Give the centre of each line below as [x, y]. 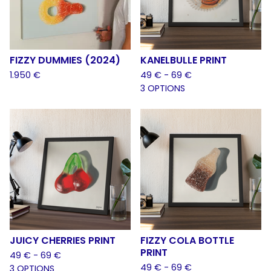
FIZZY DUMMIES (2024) [65, 60]
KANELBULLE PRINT [184, 60]
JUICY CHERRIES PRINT [63, 240]
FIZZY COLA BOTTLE [187, 240]
